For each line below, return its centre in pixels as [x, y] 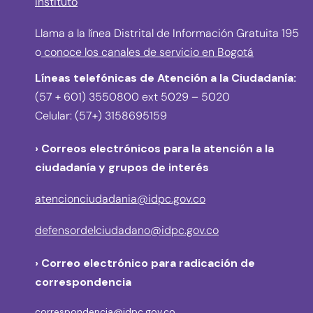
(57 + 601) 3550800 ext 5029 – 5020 [132, 97]
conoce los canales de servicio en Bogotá [147, 52]
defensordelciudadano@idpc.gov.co [127, 231]
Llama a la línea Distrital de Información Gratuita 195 [167, 34]
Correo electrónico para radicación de [148, 263]
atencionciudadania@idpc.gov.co [120, 199]
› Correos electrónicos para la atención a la [154, 149]
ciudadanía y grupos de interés [122, 168]
